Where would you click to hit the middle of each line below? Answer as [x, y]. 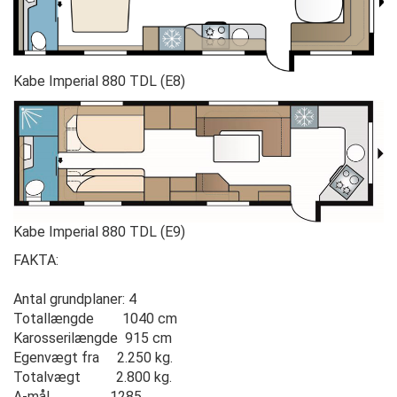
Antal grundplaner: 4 [75, 300]
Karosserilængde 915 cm [93, 339]
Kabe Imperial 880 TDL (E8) [99, 81]
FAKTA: [36, 261]
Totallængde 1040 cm [95, 319]
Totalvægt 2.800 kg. [93, 378]
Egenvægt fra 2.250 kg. [93, 358]
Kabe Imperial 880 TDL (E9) [99, 232]
